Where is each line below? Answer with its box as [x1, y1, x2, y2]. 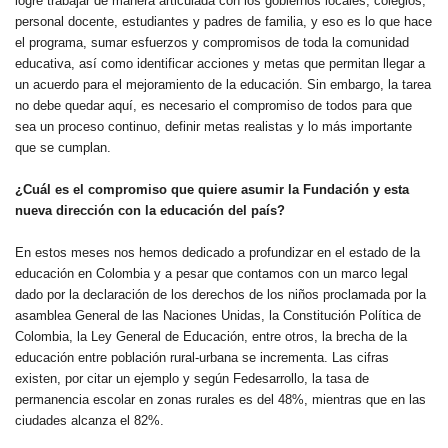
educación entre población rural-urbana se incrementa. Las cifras [15, 350, 389, 365]
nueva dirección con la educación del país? [15, 203, 285, 218]
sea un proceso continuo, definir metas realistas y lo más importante [15, 119, 412, 134]
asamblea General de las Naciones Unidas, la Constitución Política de [15, 308, 421, 323]
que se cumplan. [15, 140, 111, 155]
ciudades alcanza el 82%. [15, 413, 164, 428]
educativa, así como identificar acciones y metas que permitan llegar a [15, 56, 425, 71]
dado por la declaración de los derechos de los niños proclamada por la [15, 287, 426, 302]
